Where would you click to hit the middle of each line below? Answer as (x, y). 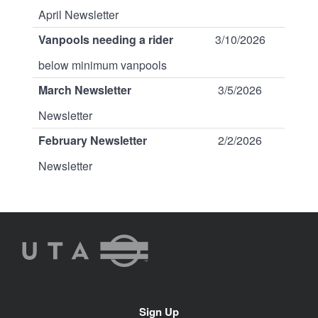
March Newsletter (85, 90)
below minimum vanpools (103, 65)
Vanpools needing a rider (106, 39)
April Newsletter (79, 15)
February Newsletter (93, 140)
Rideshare (44, 254)
